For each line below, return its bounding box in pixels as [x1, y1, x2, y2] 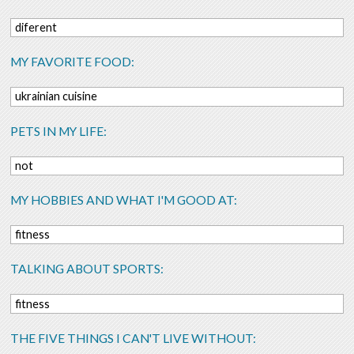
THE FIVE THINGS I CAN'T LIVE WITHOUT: [10, 330, 257, 345]
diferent [14, 20, 57, 34]
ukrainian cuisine [14, 89, 97, 104]
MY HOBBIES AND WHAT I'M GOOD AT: [10, 192, 238, 207]
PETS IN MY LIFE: [10, 123, 107, 138]
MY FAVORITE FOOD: [10, 55, 135, 70]
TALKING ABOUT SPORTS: [10, 262, 164, 277]
